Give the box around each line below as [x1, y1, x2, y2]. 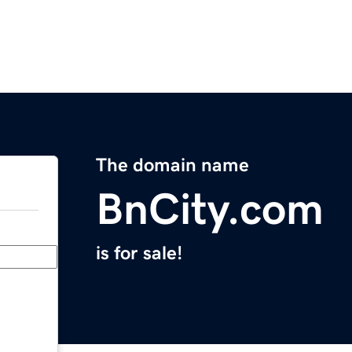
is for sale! [96, 244, 182, 263]
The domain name [96, 156, 249, 175]
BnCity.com [96, 187, 324, 232]
